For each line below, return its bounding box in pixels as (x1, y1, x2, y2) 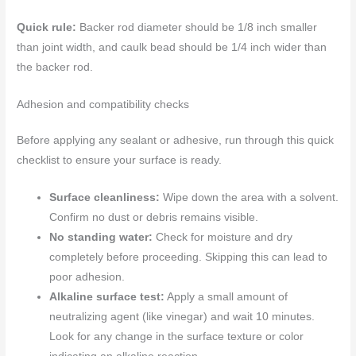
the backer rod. (17, 60, 94, 73)
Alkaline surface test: (49, 290, 165, 303)
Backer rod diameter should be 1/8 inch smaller (76, 21, 318, 33)
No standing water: (49, 230, 153, 243)
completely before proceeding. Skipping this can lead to (49, 250, 328, 263)
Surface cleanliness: (49, 191, 161, 203)
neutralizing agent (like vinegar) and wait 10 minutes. (49, 310, 315, 323)
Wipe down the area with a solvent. (160, 191, 339, 203)
